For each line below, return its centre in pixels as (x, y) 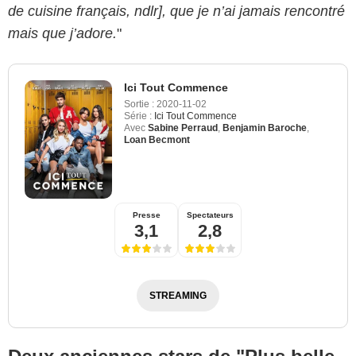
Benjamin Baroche (265, 128)
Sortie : (139, 104)
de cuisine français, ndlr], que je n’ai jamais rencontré (176, 11)
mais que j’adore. (62, 33)
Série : (138, 116)
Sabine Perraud (183, 128)
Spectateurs (210, 215)
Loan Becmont (157, 139)
